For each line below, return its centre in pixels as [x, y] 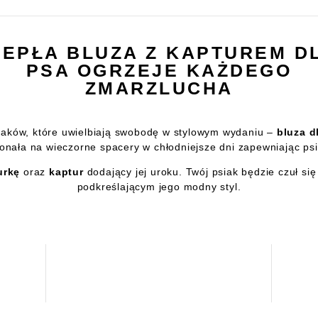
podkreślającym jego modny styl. [159, 186]
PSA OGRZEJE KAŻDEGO [159, 70]
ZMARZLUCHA [159, 88]
